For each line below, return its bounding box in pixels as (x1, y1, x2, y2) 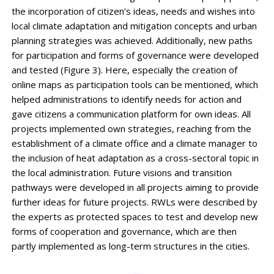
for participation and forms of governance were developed (11, 49, 259, 62)
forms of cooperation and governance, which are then (11, 225, 237, 238)
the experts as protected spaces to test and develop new (11, 210, 258, 223)
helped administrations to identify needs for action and (11, 93, 242, 106)
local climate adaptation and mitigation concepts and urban (11, 20, 257, 32)
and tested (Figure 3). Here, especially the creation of (11, 64, 237, 76)
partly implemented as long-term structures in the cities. (11, 240, 250, 253)
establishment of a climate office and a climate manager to (11, 137, 257, 150)
